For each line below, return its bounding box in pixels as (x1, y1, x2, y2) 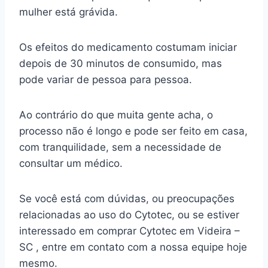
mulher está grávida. (19, 6, 118, 19)
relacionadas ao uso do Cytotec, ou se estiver (19, 209, 239, 221)
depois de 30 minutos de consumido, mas (19, 57, 222, 70)
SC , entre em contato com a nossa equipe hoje (19, 241, 247, 254)
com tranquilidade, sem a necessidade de (19, 141, 221, 154)
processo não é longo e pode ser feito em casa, (19, 125, 248, 138)
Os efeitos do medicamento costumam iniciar (19, 41, 237, 54)
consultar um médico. (19, 157, 126, 170)
